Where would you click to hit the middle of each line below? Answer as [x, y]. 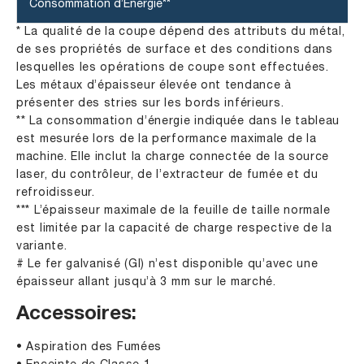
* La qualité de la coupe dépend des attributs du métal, [181, 32]
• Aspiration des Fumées [89, 347]
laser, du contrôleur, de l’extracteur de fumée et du [167, 175]
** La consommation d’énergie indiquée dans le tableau [178, 121]
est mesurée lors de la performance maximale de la [167, 139]
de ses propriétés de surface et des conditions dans [175, 50]
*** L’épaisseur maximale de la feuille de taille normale [173, 210]
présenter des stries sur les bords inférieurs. [150, 103]
